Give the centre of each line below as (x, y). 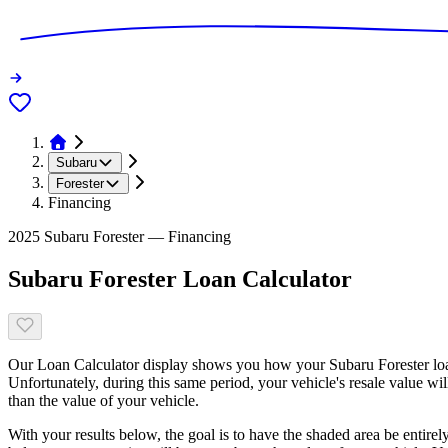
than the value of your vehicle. (103, 400)
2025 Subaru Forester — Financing (119, 236)
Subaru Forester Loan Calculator (180, 278)
